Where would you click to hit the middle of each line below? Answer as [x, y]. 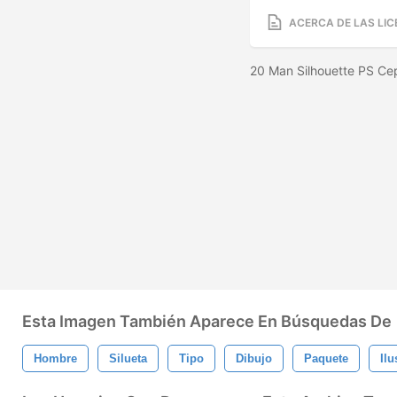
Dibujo [254, 358]
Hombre [55, 358]
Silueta [128, 358]
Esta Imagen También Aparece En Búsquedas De [207, 321]
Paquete [326, 358]
